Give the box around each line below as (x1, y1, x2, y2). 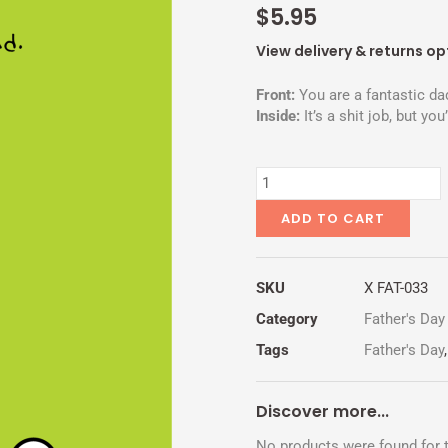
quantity (255, 229, 309, 248)
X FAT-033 (364, 278, 428, 297)
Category (256, 309, 318, 328)
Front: (256, 85, 295, 104)
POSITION (255, 208, 321, 227)
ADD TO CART (281, 208, 385, 228)
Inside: (256, 106, 300, 125)
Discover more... (256, 399, 389, 423)
